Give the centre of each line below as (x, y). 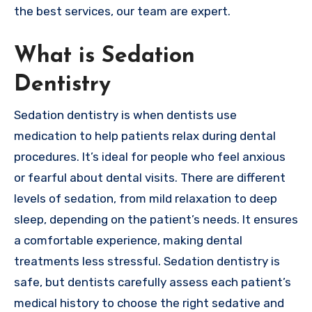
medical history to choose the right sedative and (149, 303)
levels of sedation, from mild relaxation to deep (146, 198)
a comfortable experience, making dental (128, 240)
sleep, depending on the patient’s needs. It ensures (156, 219)
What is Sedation (104, 57)
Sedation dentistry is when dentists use (125, 115)
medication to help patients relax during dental (145, 135)
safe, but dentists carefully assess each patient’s (153, 282)
